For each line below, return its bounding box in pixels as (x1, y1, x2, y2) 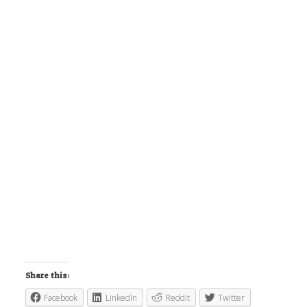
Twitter (218, 292, 245, 304)
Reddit (165, 292, 191, 304)
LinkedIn (106, 292, 138, 304)
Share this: (25, 270, 70, 280)
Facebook (44, 292, 78, 304)
